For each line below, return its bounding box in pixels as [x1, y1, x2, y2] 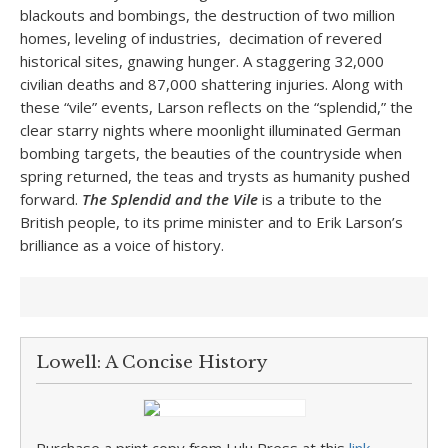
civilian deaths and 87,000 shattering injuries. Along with [20, 74, 403, 94]
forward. [20, 189, 82, 209]
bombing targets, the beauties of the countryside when [20, 143, 402, 163]
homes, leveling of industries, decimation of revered [20, 28, 382, 48]
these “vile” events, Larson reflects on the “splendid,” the [20, 97, 413, 117]
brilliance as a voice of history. [20, 235, 224, 255]
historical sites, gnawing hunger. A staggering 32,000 [20, 51, 384, 71]
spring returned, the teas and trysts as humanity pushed [20, 166, 410, 186]
